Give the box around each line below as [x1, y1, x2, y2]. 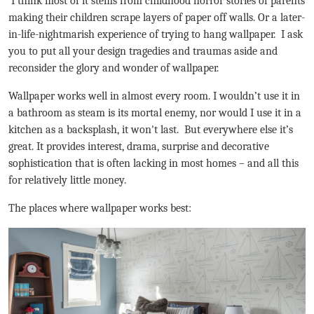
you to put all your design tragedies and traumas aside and [8, 45, 278, 57]
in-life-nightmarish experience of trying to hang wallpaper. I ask [8, 28, 303, 41]
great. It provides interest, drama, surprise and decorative [8, 140, 269, 153]
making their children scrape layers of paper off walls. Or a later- [8, 11, 305, 24]
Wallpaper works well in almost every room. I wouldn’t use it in [8, 90, 300, 102]
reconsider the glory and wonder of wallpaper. [8, 62, 219, 74]
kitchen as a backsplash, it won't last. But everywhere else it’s [8, 123, 293, 136]
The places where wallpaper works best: [8, 202, 191, 214]
